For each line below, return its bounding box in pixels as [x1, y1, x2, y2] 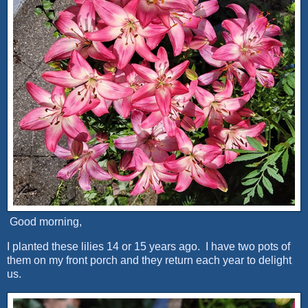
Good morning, [7, 216, 82, 228]
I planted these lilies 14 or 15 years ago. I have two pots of [7, 241, 290, 253]
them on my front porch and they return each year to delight [7, 254, 291, 267]
